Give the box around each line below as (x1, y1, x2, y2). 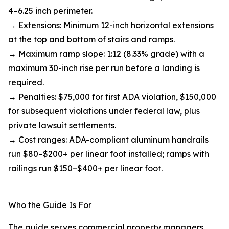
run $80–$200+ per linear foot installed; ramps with (8, 149, 209, 159)
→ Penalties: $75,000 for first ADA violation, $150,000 (8, 91, 216, 102)
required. (8, 77, 44, 88)
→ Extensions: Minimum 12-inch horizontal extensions (8, 20, 214, 31)
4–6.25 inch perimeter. (8, 6, 93, 16)
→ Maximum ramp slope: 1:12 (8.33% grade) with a (8, 49, 204, 59)
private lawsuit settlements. (8, 120, 116, 131)
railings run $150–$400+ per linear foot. (8, 163, 163, 174)
